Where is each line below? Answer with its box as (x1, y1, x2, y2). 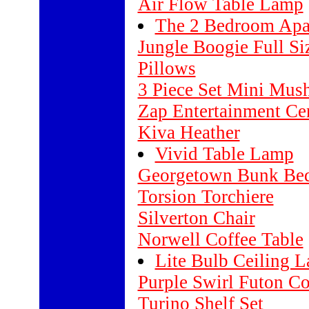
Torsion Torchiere (137, 186, 274, 207)
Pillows (137, 58, 196, 79)
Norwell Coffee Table (137, 229, 303, 250)
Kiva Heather (137, 122, 240, 143)
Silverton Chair (137, 208, 255, 228)
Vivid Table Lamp (154, 143, 294, 164)
